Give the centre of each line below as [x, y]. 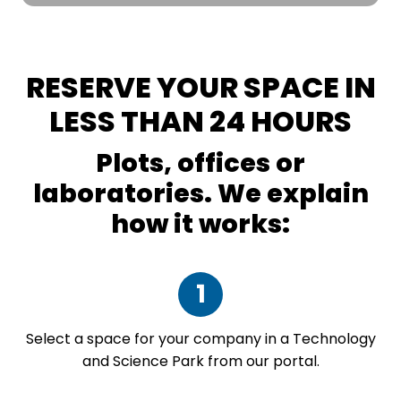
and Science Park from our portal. [200, 361]
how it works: [200, 224]
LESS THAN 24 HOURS [200, 122]
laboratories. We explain [200, 194]
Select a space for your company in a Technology [200, 338]
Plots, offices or [200, 163]
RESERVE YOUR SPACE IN [200, 88]
